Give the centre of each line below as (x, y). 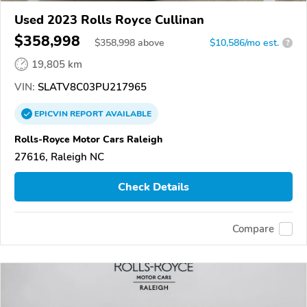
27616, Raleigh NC (59, 157)
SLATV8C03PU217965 (91, 87)
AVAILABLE (127, 113)
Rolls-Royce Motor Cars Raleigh (88, 139)
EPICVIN (52, 113)
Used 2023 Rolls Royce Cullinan (109, 20)
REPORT (87, 113)
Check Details (153, 187)
